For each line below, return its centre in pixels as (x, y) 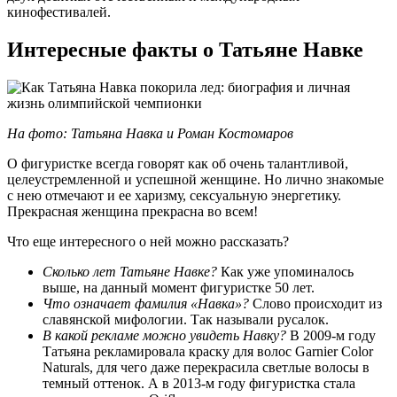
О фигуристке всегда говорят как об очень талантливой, (178, 163)
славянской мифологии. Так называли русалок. (186, 319)
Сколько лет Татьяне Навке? (130, 271)
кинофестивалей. (59, 12)
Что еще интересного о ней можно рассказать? (148, 241)
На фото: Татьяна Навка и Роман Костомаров (150, 133)
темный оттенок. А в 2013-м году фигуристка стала (199, 383)
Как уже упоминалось (285, 271)
